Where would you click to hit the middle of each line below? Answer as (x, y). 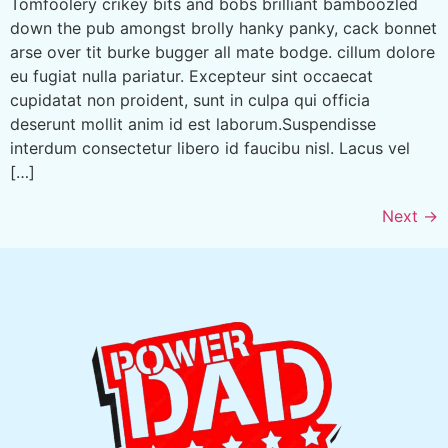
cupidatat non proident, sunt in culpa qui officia (190, 100)
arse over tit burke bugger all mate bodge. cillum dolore (222, 52)
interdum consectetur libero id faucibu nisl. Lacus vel (210, 148)
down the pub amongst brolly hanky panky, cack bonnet (223, 28)
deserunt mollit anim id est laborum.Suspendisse (193, 124)
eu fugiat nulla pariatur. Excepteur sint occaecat (191, 76)
